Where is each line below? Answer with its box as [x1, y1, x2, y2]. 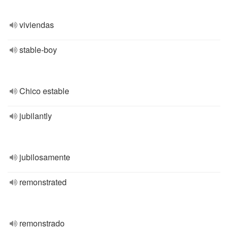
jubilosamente [19, 151, 70, 163]
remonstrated [19, 176, 67, 188]
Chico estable [19, 85, 69, 97]
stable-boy [19, 44, 57, 55]
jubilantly [19, 110, 52, 122]
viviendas [19, 19, 54, 31]
